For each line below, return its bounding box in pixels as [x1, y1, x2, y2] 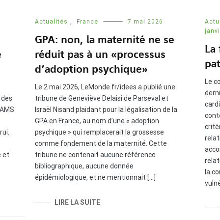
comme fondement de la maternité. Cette [34, 139, 167, 147]
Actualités [34, 18, 68, 25]
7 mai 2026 [127, 18, 163, 25]
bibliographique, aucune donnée [34, 162, 134, 170]
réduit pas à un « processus [34, 48, 165, 61]
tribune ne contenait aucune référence [34, 150, 156, 159]
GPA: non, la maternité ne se [34, 33, 174, 46]
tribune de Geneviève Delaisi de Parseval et [34, 94, 168, 102]
